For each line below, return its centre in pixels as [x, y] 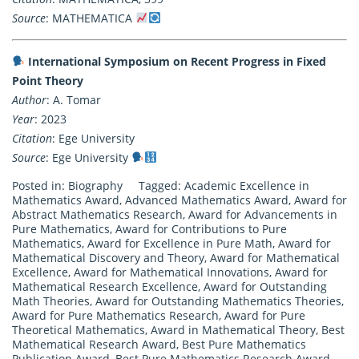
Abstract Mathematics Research [97, 214]
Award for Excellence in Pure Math [180, 243]
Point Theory [48, 80]
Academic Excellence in [247, 185]
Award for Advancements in [263, 214]
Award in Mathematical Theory [233, 329]
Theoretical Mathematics [79, 329]
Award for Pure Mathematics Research [115, 315]
